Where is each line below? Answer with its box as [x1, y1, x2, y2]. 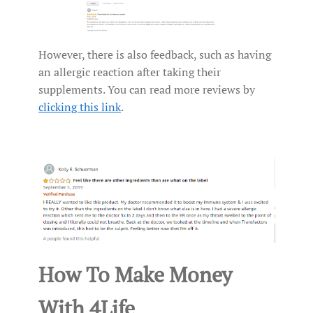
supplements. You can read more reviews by [38, 81, 255, 97]
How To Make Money [38, 261, 232, 289]
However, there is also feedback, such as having [38, 46, 271, 62]
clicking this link [38, 99, 121, 115]
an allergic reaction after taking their [38, 64, 221, 80]
